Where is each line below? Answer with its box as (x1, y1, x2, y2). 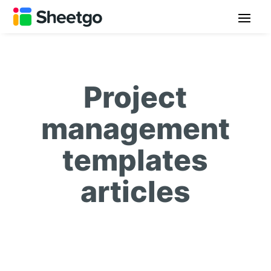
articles (80, 174, 191, 209)
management (41, 111, 230, 146)
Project (83, 79, 188, 115)
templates (62, 142, 209, 178)
